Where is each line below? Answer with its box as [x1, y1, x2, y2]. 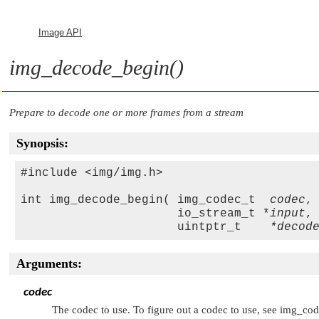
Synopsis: [16, 136, 68, 150]
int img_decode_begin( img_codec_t [21, 194, 270, 206]
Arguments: [16, 256, 82, 271]
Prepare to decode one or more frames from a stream [9, 107, 244, 118]
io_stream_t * [21, 207, 270, 220]
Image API [38, 27, 82, 38]
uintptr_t [21, 221, 270, 234]
